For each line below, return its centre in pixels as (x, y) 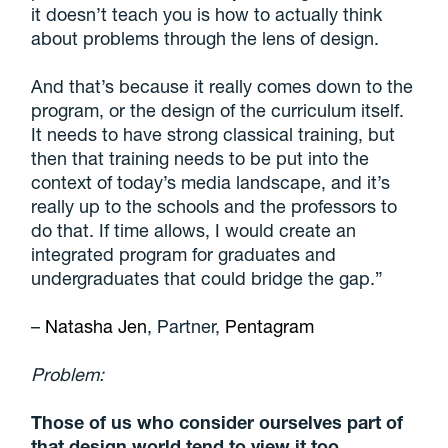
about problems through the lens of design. (205, 37)
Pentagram (270, 325)
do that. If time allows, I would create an (194, 229)
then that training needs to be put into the (200, 157)
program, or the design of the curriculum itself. (218, 109)
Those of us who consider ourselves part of (217, 421)
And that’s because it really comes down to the (222, 85)
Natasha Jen (94, 325)
